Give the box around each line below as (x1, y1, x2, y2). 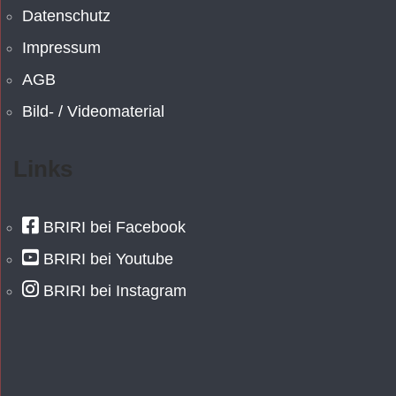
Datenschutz (22, 7, 110, 26)
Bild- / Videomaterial (22, 103, 164, 121)
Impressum (22, 39, 101, 57)
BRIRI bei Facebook (43, 218, 187, 237)
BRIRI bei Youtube (43, 250, 174, 269)
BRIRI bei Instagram (43, 282, 187, 301)
